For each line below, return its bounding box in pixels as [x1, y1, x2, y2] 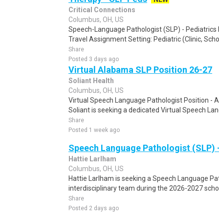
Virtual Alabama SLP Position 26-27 [68, 65, 212, 75]
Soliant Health [68, 77, 114, 85]
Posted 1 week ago [68, 127, 120, 133]
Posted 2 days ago [68, 205, 119, 212]
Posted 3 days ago [68, 56, 119, 63]
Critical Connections [68, 6, 135, 14]
